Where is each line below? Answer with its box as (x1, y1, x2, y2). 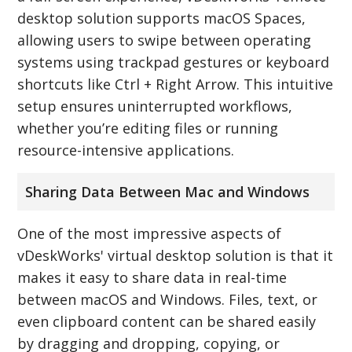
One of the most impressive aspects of (17, 223, 282, 243)
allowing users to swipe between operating (17, 30, 312, 49)
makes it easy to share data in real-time (17, 267, 288, 287)
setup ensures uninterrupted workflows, (17, 96, 293, 115)
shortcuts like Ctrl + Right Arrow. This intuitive (17, 74, 334, 93)
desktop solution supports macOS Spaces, (17, 8, 306, 27)
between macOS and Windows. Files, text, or (17, 289, 318, 309)
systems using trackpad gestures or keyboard (17, 52, 330, 71)
